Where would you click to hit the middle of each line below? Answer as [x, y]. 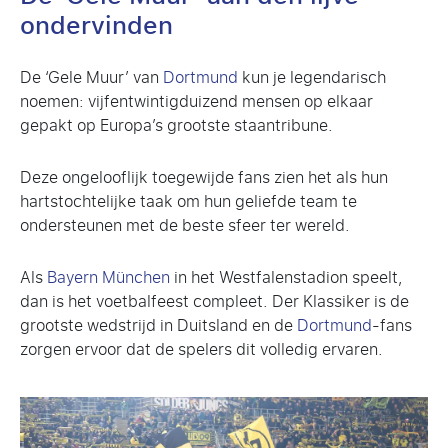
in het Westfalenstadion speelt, [286, 278]
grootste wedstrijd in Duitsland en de [158, 326]
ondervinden [96, 26]
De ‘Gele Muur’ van [91, 78]
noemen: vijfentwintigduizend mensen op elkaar [196, 102]
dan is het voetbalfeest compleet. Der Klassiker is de [214, 302]
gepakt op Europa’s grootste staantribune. [176, 126]
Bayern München [108, 278]
